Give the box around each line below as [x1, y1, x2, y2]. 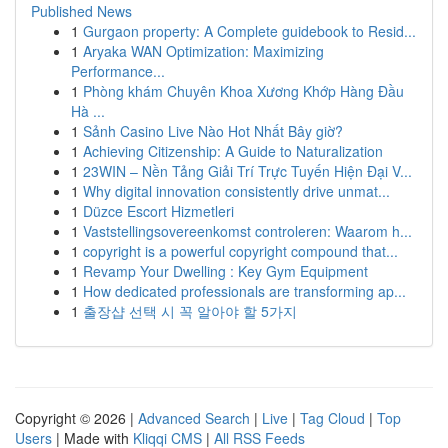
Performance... [71, 61, 165, 81]
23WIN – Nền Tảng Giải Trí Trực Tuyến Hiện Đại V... [83, 161, 412, 181]
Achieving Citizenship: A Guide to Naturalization [83, 141, 383, 161]
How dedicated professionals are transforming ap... [83, 281, 406, 301]
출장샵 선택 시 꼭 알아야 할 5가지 [83, 301, 297, 321]
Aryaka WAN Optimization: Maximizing [83, 41, 324, 61]
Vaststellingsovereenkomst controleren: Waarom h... [83, 221, 412, 241]
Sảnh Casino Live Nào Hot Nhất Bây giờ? [83, 121, 343, 141]
